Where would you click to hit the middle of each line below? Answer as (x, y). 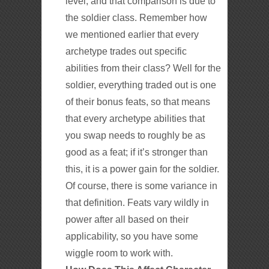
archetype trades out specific (126, 51)
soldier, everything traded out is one (141, 85)
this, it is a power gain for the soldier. (143, 169)
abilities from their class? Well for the (144, 68)
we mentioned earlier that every (132, 34)
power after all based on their (127, 219)
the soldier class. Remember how (137, 17)
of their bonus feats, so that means (138, 101)
